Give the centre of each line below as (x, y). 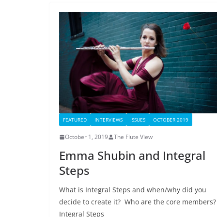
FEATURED (75, 120)
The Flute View (133, 137)
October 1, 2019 (86, 137)
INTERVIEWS (108, 120)
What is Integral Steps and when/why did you (133, 190)
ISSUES (138, 120)
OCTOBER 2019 (171, 120)
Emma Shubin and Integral (132, 155)
